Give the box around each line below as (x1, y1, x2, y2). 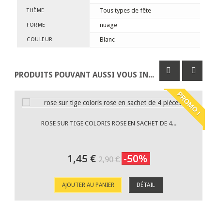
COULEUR (27, 36, 53, 43)
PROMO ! (175, 90, 202, 117)
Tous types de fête (100, 7, 151, 14)
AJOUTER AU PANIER (62, 182, 114, 188)
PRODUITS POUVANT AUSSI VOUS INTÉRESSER (148, 70, 154, 79)
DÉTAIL (137, 182, 155, 188)
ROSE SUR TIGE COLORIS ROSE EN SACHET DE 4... (41, 120, 176, 127)
